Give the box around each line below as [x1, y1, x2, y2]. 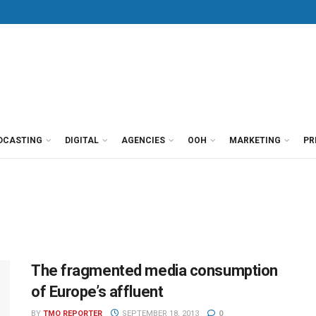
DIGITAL [65, 135, 99, 145]
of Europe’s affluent [31, 283, 164, 300]
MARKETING [229, 135, 281, 145]
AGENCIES [121, 135, 165, 145]
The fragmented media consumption [31, 262, 278, 279]
